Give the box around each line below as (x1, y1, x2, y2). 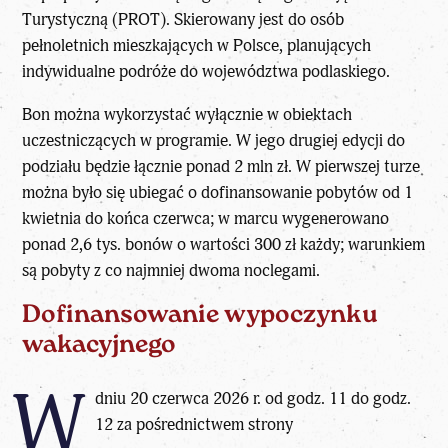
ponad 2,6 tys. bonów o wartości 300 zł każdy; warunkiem (22, 233, 426, 255)
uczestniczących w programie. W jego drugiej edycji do (22, 129, 406, 151)
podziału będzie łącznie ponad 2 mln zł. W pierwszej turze (22, 155, 421, 177)
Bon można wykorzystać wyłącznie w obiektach (22, 103, 353, 125)
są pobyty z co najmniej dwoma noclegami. (22, 259, 321, 281)
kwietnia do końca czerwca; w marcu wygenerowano (22, 207, 390, 229)
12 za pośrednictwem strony (94, 413, 293, 435)
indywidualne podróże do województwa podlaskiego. (22, 61, 391, 83)
